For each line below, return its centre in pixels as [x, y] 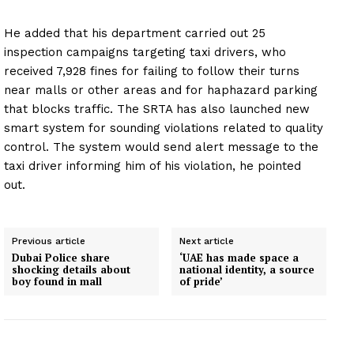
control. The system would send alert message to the [161, 147]
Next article [207, 241]
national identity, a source [247, 270]
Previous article [49, 241]
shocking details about [71, 270]
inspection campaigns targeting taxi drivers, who [145, 53]
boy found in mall [57, 282]
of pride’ [201, 282]
